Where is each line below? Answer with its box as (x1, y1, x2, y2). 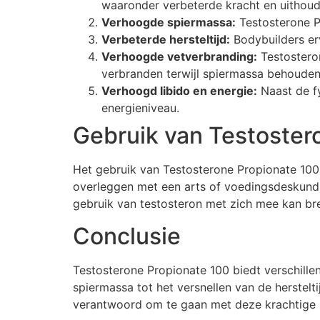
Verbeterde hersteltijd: (101, 32, 230, 47)
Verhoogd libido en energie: (101, 84, 257, 99)
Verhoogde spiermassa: (101, 15, 236, 30)
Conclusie (73, 221, 181, 250)
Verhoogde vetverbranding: (101, 49, 257, 64)
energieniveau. (101, 101, 179, 116)
